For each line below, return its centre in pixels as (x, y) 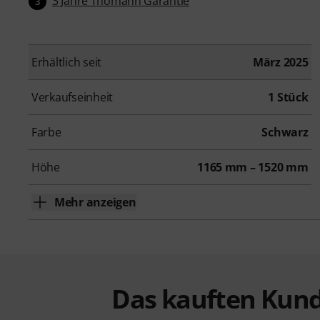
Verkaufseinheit (72, 97)
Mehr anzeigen (95, 202)
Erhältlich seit (67, 62)
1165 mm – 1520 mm (253, 167)
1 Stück (288, 97)
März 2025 (280, 62)
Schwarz (285, 132)
